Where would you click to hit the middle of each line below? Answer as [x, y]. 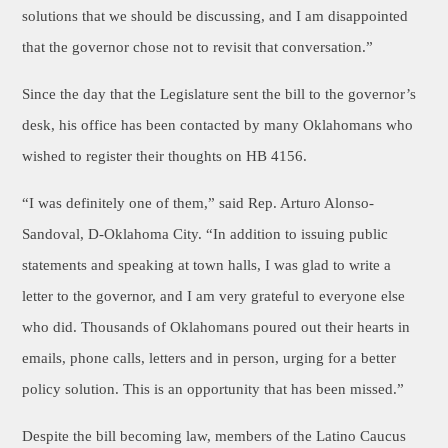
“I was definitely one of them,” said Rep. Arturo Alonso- [198, 203]
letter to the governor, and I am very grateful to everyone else [214, 296]
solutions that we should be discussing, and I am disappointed [215, 16]
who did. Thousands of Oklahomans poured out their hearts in [216, 327]
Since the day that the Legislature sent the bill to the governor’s [219, 94]
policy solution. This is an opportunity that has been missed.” [213, 389]
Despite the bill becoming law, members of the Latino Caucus [214, 436]
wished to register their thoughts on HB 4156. [165, 156]
